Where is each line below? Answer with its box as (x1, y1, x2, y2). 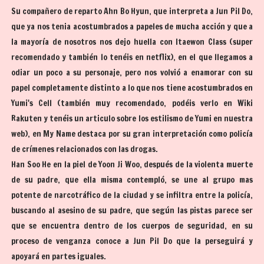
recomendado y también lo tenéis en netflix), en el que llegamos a (11, 51, 253, 64)
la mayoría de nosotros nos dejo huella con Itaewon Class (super (11, 36, 253, 48)
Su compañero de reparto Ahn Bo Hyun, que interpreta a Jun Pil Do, (11, 5, 253, 18)
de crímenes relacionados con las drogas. (11, 143, 160, 156)
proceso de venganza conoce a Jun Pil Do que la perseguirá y (11, 235, 253, 247)
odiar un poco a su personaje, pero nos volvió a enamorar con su (11, 67, 253, 79)
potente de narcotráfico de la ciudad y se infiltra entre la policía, (11, 189, 253, 202)
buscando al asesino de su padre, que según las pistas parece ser (11, 204, 253, 217)
